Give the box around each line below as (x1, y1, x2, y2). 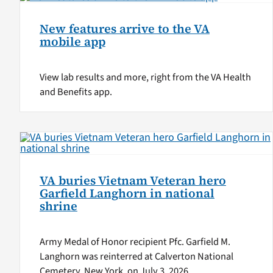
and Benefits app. (39, 85, 112, 100)
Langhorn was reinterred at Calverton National (39, 249, 233, 264)
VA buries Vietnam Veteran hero (39, 172, 226, 189)
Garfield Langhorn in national (39, 185, 214, 202)
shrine (39, 197, 77, 214)
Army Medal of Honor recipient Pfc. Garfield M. (39, 234, 230, 249)
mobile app (39, 34, 105, 51)
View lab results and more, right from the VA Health (39, 70, 251, 85)
